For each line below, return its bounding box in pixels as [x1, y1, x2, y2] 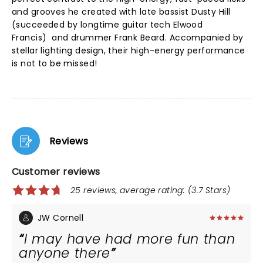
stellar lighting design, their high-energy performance [12, 45, 245, 56]
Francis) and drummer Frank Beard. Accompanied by [12, 32, 244, 43]
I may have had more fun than [23, 230, 235, 248]
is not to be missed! [12, 58, 97, 69]
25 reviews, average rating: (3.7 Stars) [70, 184, 231, 196]
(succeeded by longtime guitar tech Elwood [12, 19, 203, 31]
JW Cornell [38, 212, 84, 224]
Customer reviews [12, 165, 100, 178]
